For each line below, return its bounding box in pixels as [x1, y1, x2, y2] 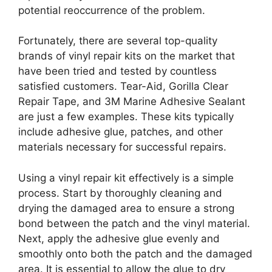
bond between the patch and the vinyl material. [18, 217, 250, 229]
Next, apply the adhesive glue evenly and [18, 232, 220, 245]
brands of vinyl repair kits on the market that [18, 50, 235, 63]
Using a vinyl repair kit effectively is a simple [18, 171, 234, 184]
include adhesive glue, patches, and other [18, 126, 223, 138]
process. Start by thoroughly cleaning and [18, 186, 222, 199]
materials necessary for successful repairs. [18, 141, 226, 154]
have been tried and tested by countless [18, 65, 217, 78]
